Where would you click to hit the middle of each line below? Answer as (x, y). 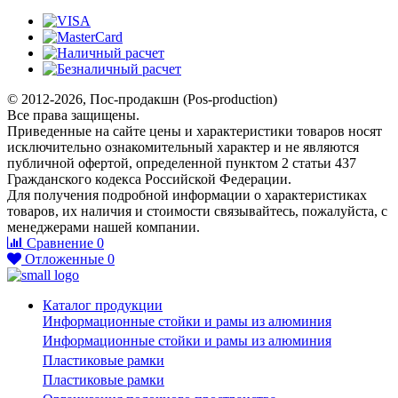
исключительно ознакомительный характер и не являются (183, 147)
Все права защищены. (73, 115)
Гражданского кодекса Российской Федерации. (149, 179)
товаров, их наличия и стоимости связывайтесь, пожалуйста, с (197, 211)
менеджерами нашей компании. (103, 227)
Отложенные (64, 259)
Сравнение (60, 243)
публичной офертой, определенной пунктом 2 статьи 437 (182, 163)
